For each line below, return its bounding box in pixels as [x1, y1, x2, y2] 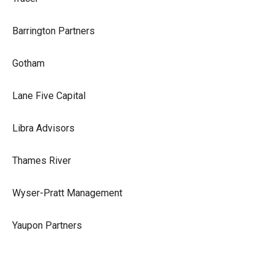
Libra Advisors [12, 122, 75, 134]
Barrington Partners [12, 24, 95, 37]
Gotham [12, 57, 45, 69]
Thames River [12, 154, 71, 166]
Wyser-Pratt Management [12, 187, 122, 199]
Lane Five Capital [12, 89, 86, 102]
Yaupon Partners [12, 219, 82, 231]
